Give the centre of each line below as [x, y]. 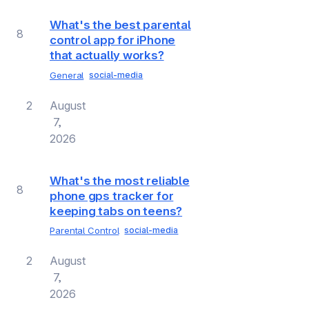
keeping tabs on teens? [116, 211]
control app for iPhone [113, 40]
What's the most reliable [120, 180]
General [67, 75]
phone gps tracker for [112, 196]
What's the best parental [120, 25]
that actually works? [107, 56]
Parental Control [84, 230]
